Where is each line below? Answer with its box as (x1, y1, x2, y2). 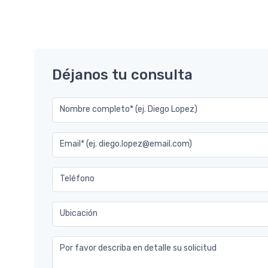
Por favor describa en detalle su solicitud (60, 243, 217, 253)
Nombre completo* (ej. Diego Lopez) (60, 104, 197, 114)
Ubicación (60, 208, 98, 218)
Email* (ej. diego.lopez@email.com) (60, 139, 192, 149)
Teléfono (60, 173, 95, 184)
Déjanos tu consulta (52, 66, 193, 83)
